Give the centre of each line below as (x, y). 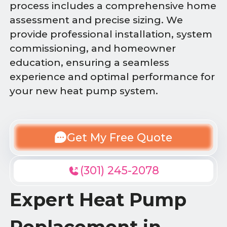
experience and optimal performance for (112, 77)
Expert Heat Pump (98, 199)
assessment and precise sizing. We (97, 20)
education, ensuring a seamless (90, 63)
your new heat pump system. (84, 91)
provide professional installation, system (111, 34)
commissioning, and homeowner (93, 49)
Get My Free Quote (120, 137)
